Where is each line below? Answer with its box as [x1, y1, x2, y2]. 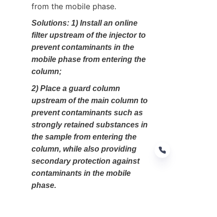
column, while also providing [31, 144, 137, 153]
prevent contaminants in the [31, 43, 134, 51]
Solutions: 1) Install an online [31, 18, 138, 27]
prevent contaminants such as [31, 108, 143, 117]
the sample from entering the [31, 132, 137, 141]
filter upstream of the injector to [31, 31, 146, 39]
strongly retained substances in [31, 120, 148, 129]
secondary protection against [31, 156, 139, 165]
